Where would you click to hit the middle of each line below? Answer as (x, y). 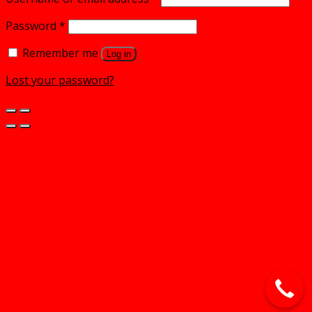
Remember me (60, 53)
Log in (119, 54)
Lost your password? (60, 80)
